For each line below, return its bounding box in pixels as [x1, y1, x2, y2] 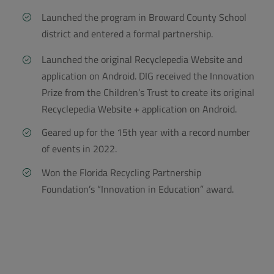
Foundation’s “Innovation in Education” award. [42, 181, 234, 196]
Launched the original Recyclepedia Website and [42, 52, 243, 67]
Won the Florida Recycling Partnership [42, 165, 202, 180]
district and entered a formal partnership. [42, 26, 213, 41]
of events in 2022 [42, 141, 116, 157]
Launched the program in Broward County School [42, 9, 247, 24]
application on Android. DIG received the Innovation [42, 68, 255, 84]
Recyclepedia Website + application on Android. [42, 102, 237, 117]
